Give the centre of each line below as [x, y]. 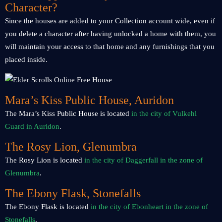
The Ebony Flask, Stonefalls [73, 193]
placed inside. [26, 59]
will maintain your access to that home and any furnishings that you [110, 47]
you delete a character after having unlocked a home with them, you [111, 34]
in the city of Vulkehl [164, 113]
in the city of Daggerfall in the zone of [143, 160]
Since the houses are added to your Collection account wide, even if [110, 21]
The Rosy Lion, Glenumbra [72, 147]
